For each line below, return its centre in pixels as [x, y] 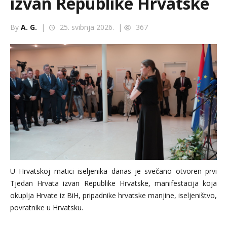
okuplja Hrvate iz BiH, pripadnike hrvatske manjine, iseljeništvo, [113, 196]
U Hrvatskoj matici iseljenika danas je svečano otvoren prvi [113, 171]
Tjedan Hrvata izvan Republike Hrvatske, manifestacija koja [113, 183]
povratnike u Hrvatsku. [47, 208]
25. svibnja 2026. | [91, 27]
